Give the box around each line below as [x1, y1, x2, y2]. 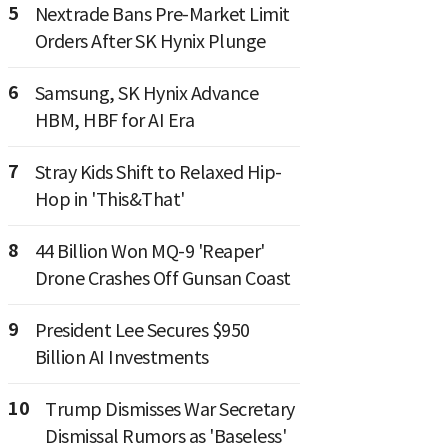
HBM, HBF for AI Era [34, 109, 194, 132]
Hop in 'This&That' [34, 188, 185, 211]
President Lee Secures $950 [34, 319, 250, 342]
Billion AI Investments [34, 346, 209, 369]
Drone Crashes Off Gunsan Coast [34, 267, 291, 290]
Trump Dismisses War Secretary [45, 398, 295, 421]
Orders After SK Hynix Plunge [34, 30, 266, 53]
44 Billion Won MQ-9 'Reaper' [34, 240, 265, 263]
